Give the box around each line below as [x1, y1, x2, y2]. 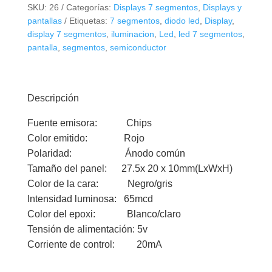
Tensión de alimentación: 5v [27, 224, 148, 235]
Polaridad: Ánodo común [27, 148, 185, 159]
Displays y [202, 2, 242, 13]
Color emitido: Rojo [27, 133, 144, 144]
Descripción [27, 93, 79, 104]
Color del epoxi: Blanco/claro [27, 209, 181, 220]
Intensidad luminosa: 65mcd [27, 194, 153, 205]
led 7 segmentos [178, 29, 242, 39]
